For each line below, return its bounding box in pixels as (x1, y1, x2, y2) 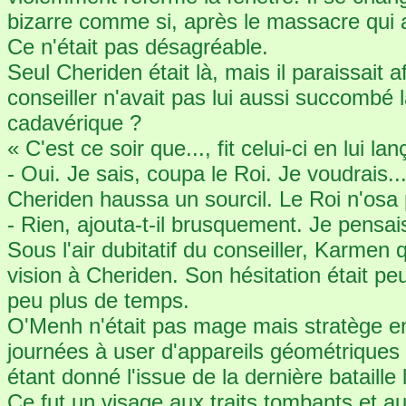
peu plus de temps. (7, 288, 189, 313)
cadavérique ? (7, 111, 141, 135)
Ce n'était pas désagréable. (7, 34, 268, 59)
